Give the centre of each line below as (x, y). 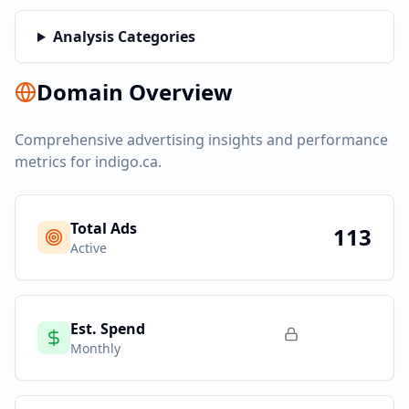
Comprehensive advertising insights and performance (201, 140)
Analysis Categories (124, 37)
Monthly (95, 348)
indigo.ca (126, 162)
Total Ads (104, 228)
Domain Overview (135, 92)
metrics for (55, 162)
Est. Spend (108, 329)
